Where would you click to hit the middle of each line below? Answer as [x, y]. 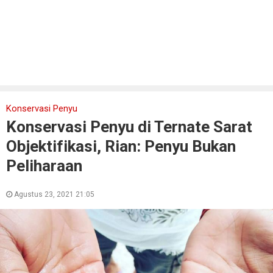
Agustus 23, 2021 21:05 [53, 194]
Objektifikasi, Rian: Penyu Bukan [121, 146]
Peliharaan [44, 166]
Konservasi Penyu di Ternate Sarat [129, 127]
